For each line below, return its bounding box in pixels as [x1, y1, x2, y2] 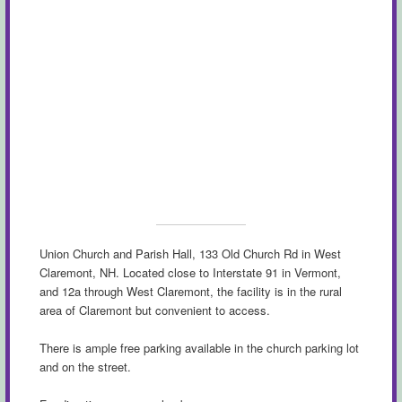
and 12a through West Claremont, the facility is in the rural [39, 282, 342, 300]
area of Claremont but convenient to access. [39, 301, 270, 319]
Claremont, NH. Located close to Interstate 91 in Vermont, [39, 263, 341, 281]
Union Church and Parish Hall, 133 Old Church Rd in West [39, 244, 341, 262]
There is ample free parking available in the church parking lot [39, 338, 359, 356]
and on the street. [39, 357, 131, 375]
